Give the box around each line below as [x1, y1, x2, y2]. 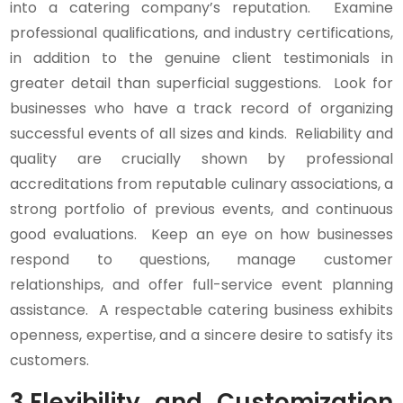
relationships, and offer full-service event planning [10, 274, 393, 296]
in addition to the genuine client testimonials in [10, 48, 393, 69]
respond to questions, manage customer [10, 249, 393, 271]
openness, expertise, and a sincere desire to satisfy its [10, 325, 393, 346]
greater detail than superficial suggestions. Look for [10, 73, 393, 94]
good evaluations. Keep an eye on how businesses [10, 224, 393, 246]
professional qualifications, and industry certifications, [10, 22, 393, 44]
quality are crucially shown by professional [10, 148, 393, 170]
